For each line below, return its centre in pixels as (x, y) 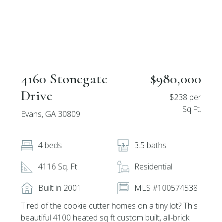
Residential (153, 166)
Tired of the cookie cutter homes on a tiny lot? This (110, 206)
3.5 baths (150, 145)
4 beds (50, 145)
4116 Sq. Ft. (59, 166)
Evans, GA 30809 (51, 114)
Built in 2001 (60, 188)
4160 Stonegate (64, 79)
